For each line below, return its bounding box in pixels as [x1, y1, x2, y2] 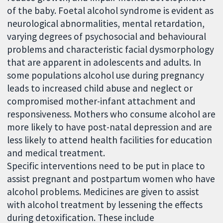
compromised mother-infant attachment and [7, 95, 196, 107]
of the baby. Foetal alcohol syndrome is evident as [7, 4, 214, 16]
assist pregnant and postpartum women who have [7, 172, 216, 185]
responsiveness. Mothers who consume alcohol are [7, 108, 216, 120]
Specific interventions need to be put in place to [7, 159, 206, 172]
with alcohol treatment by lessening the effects [7, 198, 203, 211]
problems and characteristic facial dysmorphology [7, 43, 215, 55]
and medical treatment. [7, 146, 106, 159]
